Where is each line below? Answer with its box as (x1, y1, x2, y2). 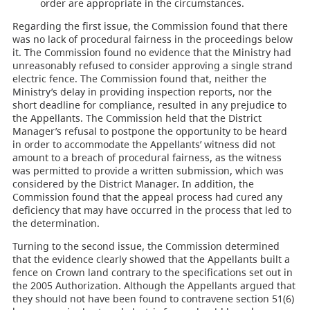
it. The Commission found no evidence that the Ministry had (12, 46, 291, 60)
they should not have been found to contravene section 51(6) (12, 292, 294, 306)
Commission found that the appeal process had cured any (12, 190, 282, 204)
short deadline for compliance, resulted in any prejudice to (12, 98, 286, 112)
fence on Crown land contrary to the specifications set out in (12, 266, 293, 280)
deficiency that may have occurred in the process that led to (12, 203, 291, 217)
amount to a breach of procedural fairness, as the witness (12, 151, 282, 165)
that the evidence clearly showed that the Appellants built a (12, 253, 290, 266)
